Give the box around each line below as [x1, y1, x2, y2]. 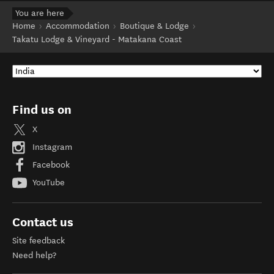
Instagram [30, 141, 72, 152]
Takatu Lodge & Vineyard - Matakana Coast [12, 34, 182, 45]
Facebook [30, 159, 70, 170]
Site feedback [12, 235, 65, 246]
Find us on [12, 102, 72, 117]
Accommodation [46, 21, 109, 31]
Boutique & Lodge [120, 21, 189, 31]
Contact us [12, 215, 73, 229]
